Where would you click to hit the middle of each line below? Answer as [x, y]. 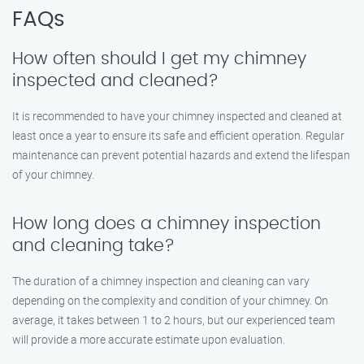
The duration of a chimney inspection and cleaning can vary [161, 281]
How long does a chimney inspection [167, 224]
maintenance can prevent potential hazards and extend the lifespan [181, 155]
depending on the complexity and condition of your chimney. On [170, 300]
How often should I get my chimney [159, 59]
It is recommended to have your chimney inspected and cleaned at [177, 116]
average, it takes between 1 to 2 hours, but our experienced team [173, 320]
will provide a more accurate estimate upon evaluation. [149, 339]
